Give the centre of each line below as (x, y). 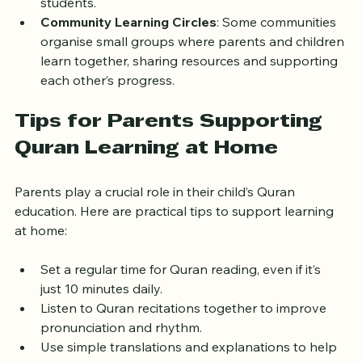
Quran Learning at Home (146, 169)
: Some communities (278, 42)
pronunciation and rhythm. (121, 348)
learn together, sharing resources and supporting (191, 81)
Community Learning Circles (128, 42)
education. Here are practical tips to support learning (176, 232)
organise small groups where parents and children (194, 62)
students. (68, 23)
